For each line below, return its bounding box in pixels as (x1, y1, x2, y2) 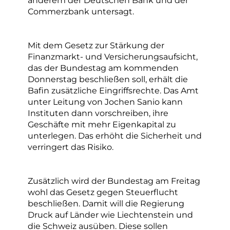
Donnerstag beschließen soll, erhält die (28, 74, 188, 85)
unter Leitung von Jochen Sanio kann (28, 97, 183, 107)
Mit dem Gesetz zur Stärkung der (28, 40, 164, 51)
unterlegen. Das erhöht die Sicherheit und (28, 130, 202, 141)
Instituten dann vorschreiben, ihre (28, 108, 168, 119)
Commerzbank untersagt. (28, 6, 134, 17)
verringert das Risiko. (28, 142, 113, 152)
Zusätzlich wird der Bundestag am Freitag (28, 176, 200, 186)
